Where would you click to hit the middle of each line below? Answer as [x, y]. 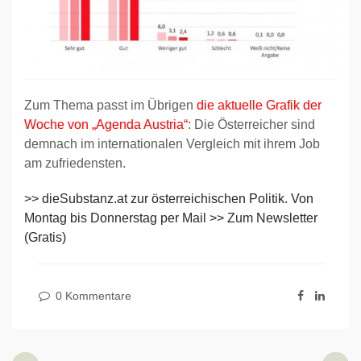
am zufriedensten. [75, 163]
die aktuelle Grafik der [259, 105]
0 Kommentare [92, 295]
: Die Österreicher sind [251, 124]
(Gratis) [45, 237]
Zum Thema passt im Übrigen [110, 105]
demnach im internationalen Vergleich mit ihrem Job [172, 143]
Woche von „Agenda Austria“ [106, 124]
